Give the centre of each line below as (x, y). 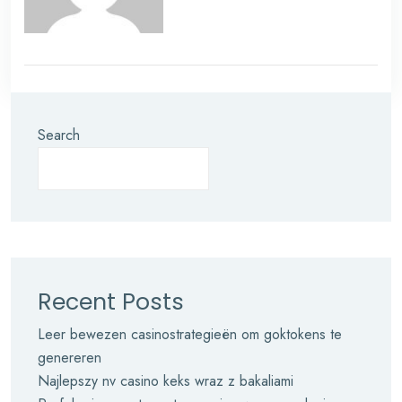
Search (59, 135)
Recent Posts (111, 302)
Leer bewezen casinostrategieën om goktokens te (190, 334)
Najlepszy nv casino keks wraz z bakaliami (166, 381)
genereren (70, 358)
